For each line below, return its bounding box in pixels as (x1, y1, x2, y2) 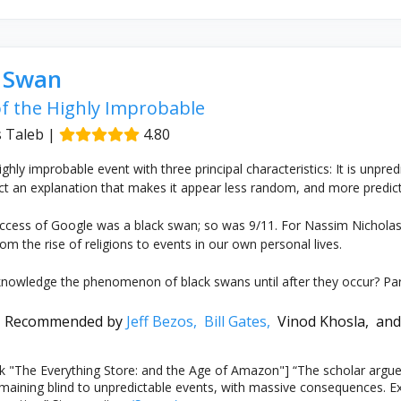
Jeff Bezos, (125, 311, 204, 331)
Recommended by (4, 311, 126, 331)
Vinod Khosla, (277, 311, 376, 331)
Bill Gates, (203, 311, 277, 331)
